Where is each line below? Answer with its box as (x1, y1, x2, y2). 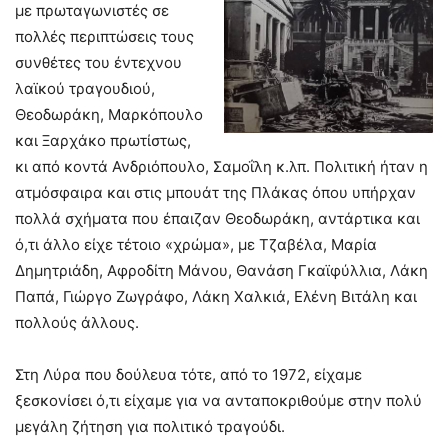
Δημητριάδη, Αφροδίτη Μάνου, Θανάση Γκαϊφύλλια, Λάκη (15, 261, 428, 281)
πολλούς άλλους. (15, 313, 139, 333)
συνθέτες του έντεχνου (15, 53, 182, 73)
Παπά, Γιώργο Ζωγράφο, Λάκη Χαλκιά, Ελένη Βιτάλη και (15, 287, 417, 307)
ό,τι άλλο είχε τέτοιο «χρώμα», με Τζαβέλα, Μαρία (15, 235, 377, 255)
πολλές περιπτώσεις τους (15, 27, 194, 47)
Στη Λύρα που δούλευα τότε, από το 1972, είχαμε (15, 365, 362, 385)
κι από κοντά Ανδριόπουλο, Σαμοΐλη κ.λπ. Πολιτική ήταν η (15, 157, 428, 177)
